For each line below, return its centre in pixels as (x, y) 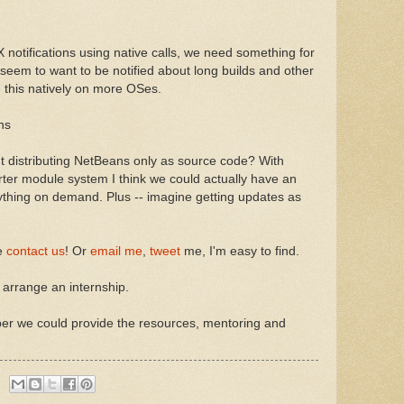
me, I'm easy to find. (240, 251)
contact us (36, 251)
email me (116, 251)
